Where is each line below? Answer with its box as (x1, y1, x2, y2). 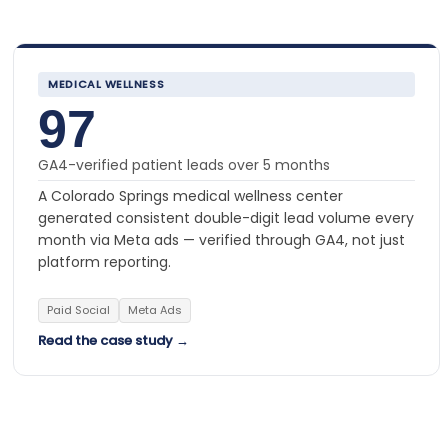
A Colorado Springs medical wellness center (38, 185, 344, 206)
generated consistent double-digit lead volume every (38, 207, 415, 228)
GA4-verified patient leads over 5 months (38, 154, 331, 175)
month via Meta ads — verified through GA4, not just (38, 229, 406, 250)
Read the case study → (38, 330, 190, 350)
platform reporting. (38, 251, 172, 272)
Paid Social (47, 301, 111, 318)
